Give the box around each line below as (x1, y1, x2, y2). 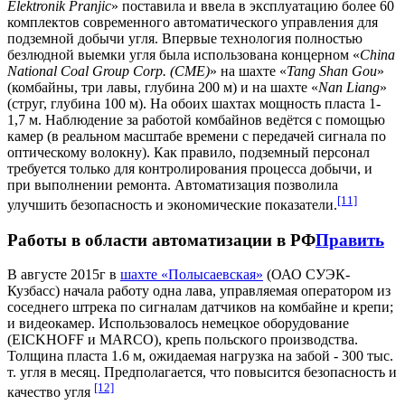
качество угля (7, 384, 94, 400)
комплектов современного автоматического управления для (7, 14, 378, 30)
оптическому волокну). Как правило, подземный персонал (7, 144, 370, 160)
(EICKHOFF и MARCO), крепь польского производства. (7, 332, 358, 348)
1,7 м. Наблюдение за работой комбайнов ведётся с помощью (7, 111, 385, 127)
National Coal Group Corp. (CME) (7, 62, 210, 79)
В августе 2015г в (7, 267, 120, 283)
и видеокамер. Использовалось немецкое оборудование (7, 316, 349, 332)
